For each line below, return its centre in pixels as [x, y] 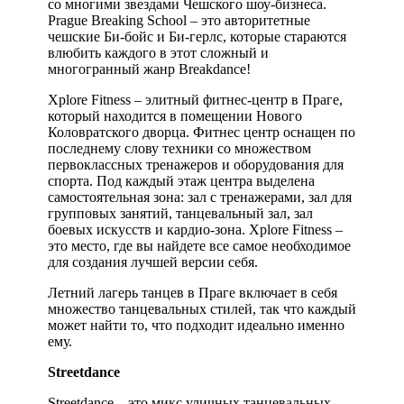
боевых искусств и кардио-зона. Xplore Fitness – [195, 229]
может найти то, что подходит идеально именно [196, 325]
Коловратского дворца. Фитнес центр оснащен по [202, 132]
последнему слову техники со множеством [179, 148]
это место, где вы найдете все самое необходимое [199, 245]
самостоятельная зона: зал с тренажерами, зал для [200, 197]
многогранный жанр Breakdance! [149, 69]
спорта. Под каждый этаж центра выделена [181, 180]
